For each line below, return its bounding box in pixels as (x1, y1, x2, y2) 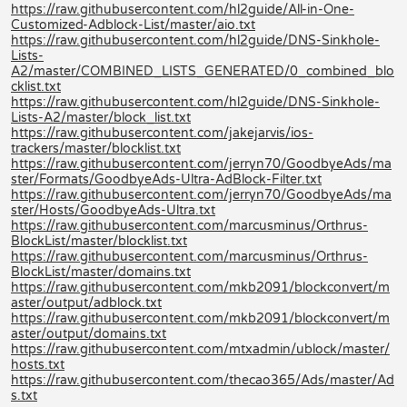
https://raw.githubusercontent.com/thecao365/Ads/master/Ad (11, 372, 394, 388)
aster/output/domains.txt (11, 325, 166, 342)
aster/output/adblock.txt (11, 294, 162, 311)
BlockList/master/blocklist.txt (11, 233, 187, 249)
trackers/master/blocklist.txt (11, 140, 181, 156)
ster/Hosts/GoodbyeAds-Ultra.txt (11, 202, 215, 218)
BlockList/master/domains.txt (11, 263, 191, 280)
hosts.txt (11, 356, 65, 372)
